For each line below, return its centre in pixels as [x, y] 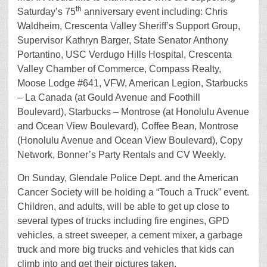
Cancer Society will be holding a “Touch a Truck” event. [133, 192]
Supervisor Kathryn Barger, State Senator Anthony [123, 40]
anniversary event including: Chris [155, 12]
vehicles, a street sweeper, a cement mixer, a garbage [130, 235]
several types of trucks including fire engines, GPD [123, 221]
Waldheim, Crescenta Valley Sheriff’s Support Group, [129, 26]
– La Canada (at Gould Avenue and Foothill [109, 97]
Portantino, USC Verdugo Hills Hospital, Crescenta [125, 55]
